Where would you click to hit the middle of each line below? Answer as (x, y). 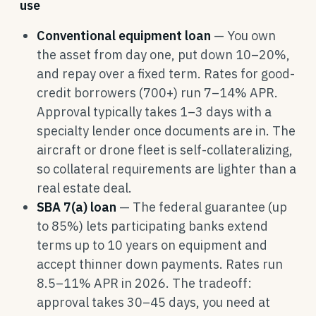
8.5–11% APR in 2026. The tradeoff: (144, 283)
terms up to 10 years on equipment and (152, 245)
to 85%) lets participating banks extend (152, 226)
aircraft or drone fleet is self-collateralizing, (165, 150)
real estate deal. (84, 188)
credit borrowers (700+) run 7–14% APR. (157, 93)
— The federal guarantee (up (202, 207)
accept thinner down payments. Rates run (160, 264)
